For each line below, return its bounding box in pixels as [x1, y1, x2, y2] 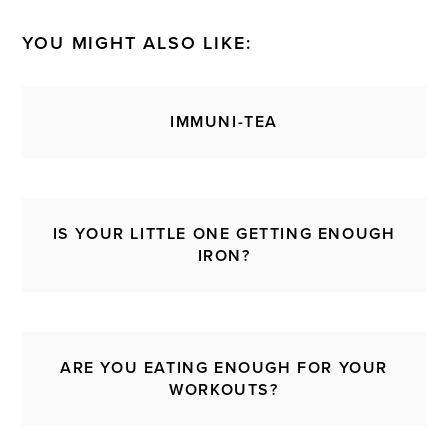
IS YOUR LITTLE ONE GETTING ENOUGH [52, 224, 396, 245]
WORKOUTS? [169, 380, 279, 401]
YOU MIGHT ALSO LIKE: [22, 32, 252, 55]
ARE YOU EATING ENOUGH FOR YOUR [59, 358, 388, 379]
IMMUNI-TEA [170, 112, 278, 133]
